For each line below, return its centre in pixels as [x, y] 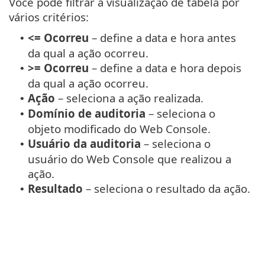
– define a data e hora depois [165, 67]
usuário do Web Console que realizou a [130, 159]
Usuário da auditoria [84, 143]
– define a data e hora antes [162, 37]
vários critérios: [49, 17]
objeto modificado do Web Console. [119, 128]
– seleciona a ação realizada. [129, 98]
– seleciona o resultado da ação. [167, 188]
